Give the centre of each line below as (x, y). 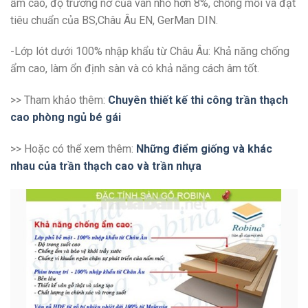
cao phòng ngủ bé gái (66, 118)
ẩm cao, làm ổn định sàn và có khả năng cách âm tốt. (135, 69)
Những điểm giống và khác (204, 148)
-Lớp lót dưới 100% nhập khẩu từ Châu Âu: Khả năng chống (150, 52)
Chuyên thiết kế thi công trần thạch (198, 100)
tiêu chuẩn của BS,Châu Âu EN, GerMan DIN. (114, 20)
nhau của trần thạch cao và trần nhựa (106, 166)
